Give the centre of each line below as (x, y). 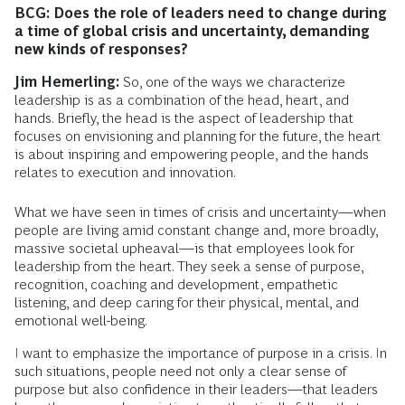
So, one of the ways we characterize (232, 82)
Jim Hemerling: (67, 82)
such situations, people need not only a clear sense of (180, 371)
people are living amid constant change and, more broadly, (196, 230)
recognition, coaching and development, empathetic (176, 284)
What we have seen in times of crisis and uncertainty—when (200, 212)
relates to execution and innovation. (125, 172)
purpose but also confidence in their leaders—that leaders (196, 389)
